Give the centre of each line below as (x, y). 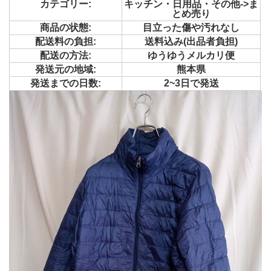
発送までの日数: (66, 83)
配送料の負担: (66, 41)
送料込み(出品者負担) (191, 41)
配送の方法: (66, 55)
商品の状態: (66, 27)
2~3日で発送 (191, 83)
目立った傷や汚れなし (191, 27)
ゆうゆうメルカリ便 (191, 55)
